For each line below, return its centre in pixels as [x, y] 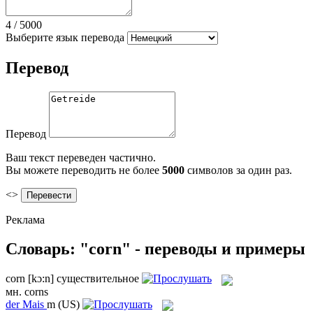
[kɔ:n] [41, 279]
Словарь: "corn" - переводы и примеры [155, 249]
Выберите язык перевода [65, 37]
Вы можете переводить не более [84, 170]
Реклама [25, 219]
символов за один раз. [238, 170]
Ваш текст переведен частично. [81, 157]
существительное [98, 279]
